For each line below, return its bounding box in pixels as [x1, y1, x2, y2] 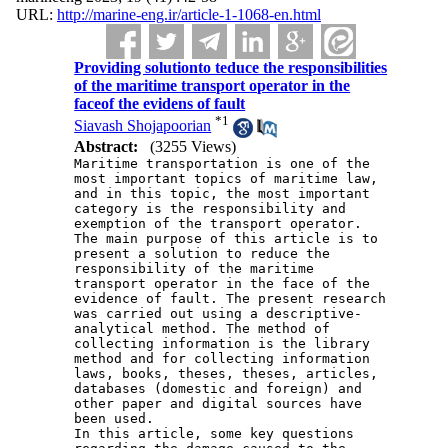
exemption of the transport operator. [74, 215, 363, 231]
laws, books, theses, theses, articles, [74, 365, 379, 381]
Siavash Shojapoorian [74, 117, 212, 135]
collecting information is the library [74, 335, 371, 351]
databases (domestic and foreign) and [74, 380, 363, 396]
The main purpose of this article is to [74, 230, 379, 246]
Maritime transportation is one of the [74, 155, 371, 171]
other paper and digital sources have [74, 395, 363, 411]
